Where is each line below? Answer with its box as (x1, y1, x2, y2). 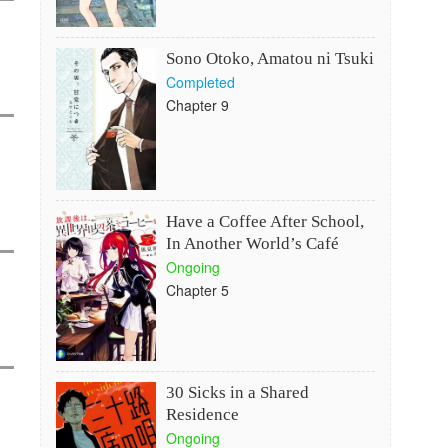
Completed (165, 72, 235, 92)
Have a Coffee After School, (165, 212, 364, 231)
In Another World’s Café (165, 234, 339, 253)
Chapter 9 (165, 95, 229, 115)
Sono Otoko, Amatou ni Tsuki (165, 49, 374, 68)
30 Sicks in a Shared (165, 383, 309, 402)
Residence (165, 405, 239, 424)
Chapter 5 (165, 280, 229, 300)
